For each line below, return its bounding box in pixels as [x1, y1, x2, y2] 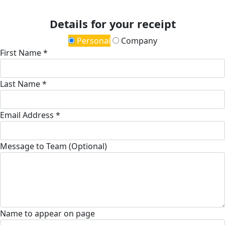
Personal [74, 35, 110, 46]
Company [119, 35, 157, 46]
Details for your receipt [49, 16, 176, 31]
